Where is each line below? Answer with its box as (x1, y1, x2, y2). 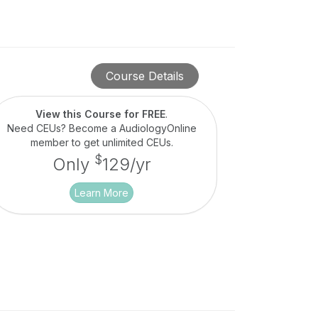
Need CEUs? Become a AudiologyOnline (6, 122, 197, 135)
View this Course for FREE (35, 108, 166, 121)
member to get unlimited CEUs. (30, 136, 173, 149)
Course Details (105, 69, 184, 84)
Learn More (75, 187, 129, 199)
